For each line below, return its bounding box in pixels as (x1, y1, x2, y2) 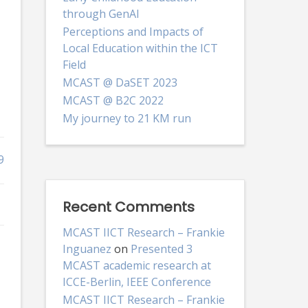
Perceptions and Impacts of (62, 23, 203, 39)
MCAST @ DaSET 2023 (62, 74, 177, 90)
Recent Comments (62, 197, 195, 217)
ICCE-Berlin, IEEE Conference (62, 274, 211, 289)
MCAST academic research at (62, 257, 211, 273)
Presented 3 (130, 241, 192, 256)
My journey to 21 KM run (62, 110, 191, 126)
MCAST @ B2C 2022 (62, 92, 164, 108)
